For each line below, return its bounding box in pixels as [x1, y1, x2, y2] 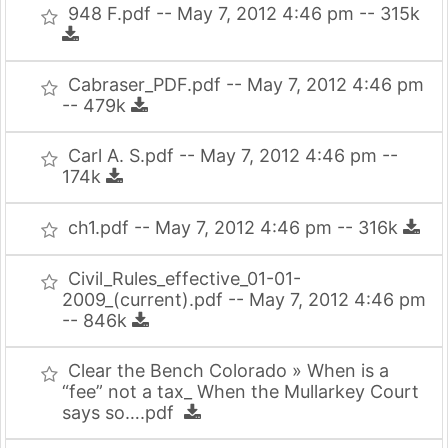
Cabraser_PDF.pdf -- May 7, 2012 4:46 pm [68, 74, 424, 95]
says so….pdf [62, 402, 184, 423]
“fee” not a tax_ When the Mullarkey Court [62, 381, 419, 402]
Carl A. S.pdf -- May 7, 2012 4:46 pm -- [68, 145, 398, 166]
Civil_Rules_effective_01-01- [68, 268, 301, 289]
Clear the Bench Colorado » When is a [68, 360, 389, 381]
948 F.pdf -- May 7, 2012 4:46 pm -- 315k [68, 3, 425, 24]
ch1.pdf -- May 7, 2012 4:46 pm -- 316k [68, 217, 403, 238]
